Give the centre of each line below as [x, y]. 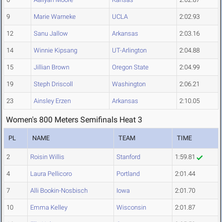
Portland [128, 174]
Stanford [128, 157]
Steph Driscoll [53, 84]
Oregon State [130, 67]
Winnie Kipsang [55, 51]
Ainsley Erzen [52, 101]
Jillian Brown [52, 67]
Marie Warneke [55, 17]
